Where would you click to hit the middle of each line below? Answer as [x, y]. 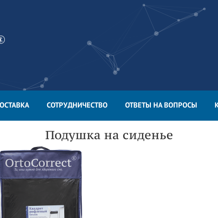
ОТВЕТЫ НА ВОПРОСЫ [161, 105]
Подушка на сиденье [109, 135]
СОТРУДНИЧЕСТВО [77, 105]
